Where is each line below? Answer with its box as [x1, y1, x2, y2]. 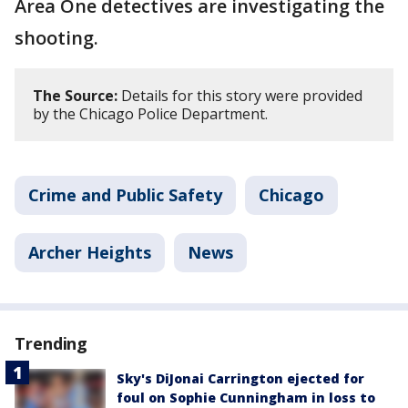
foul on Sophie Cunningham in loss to [117, 389, 375, 406]
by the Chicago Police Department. [33, 104, 268, 124]
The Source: [33, 86, 117, 106]
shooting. [15, 25, 98, 50]
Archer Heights [28, 241, 151, 263]
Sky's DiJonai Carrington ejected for [117, 370, 364, 387]
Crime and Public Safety [28, 184, 222, 206]
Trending [15, 332, 88, 354]
